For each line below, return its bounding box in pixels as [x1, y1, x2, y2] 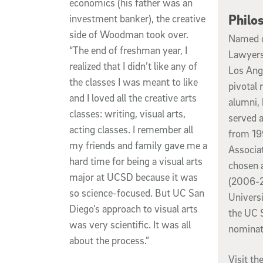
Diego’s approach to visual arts [69, 202, 198, 215]
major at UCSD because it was [69, 170, 198, 183]
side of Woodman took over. [69, 28, 188, 41]
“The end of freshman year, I [69, 43, 187, 56]
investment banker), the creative [69, 12, 205, 25]
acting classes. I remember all [69, 123, 193, 136]
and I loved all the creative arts [69, 91, 197, 104]
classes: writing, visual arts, [69, 107, 186, 120]
